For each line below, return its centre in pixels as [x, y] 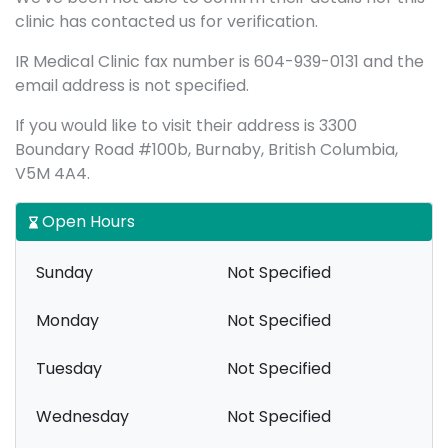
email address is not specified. [132, 85]
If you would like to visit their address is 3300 [186, 125]
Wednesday [82, 416]
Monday [67, 320]
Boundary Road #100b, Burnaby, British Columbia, [206, 149]
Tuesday [69, 368]
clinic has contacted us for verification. [166, 21]
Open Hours [86, 221]
